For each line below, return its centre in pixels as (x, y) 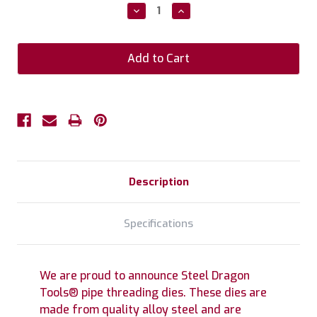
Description (158, 181)
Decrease (155, 10)
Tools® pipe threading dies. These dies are (153, 292)
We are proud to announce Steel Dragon (145, 275)
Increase (197, 10)
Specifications (158, 223)
